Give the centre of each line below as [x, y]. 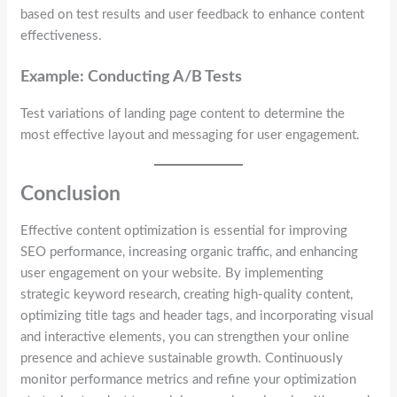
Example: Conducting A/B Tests [132, 77]
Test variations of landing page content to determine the [183, 113]
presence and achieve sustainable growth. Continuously [182, 359]
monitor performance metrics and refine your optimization [189, 380]
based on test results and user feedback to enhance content [193, 14]
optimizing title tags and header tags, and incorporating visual [198, 316]
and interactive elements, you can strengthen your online [185, 338]
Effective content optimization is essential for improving [184, 231]
